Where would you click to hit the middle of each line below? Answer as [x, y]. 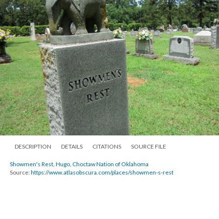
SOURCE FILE [149, 146]
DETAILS [72, 146]
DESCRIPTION [33, 146]
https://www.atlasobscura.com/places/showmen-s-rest [102, 172]
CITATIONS [107, 146]
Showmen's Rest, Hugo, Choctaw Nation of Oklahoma [79, 164]
